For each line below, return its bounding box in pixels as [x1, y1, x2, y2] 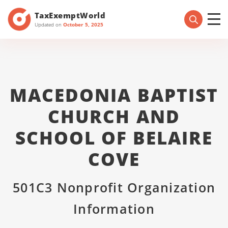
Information [73, 200, 155, 217]
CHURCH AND [48, 104, 180, 128]
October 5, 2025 [63, 20, 103, 28]
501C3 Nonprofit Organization [13, 179, 215, 196]
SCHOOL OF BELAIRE [15, 126, 213, 150]
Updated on [35, 20, 63, 28]
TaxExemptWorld [35, 10, 106, 20]
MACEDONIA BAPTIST [10, 83, 218, 107]
